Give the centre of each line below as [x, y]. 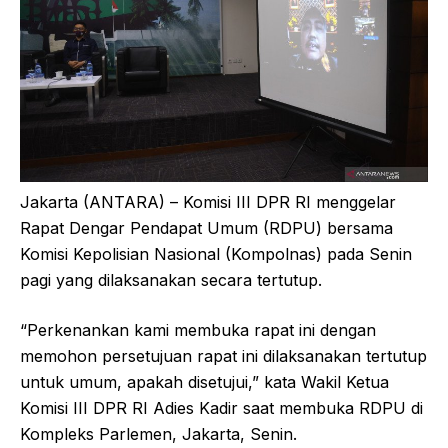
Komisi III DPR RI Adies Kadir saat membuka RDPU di [221, 407]
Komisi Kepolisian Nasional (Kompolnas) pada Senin [216, 253]
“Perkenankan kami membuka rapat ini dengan [198, 329]
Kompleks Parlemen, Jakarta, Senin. [158, 433]
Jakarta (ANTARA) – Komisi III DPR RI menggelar [208, 201]
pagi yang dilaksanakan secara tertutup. [171, 279]
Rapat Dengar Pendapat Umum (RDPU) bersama [206, 227]
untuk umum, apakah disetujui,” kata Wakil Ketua [204, 381]
